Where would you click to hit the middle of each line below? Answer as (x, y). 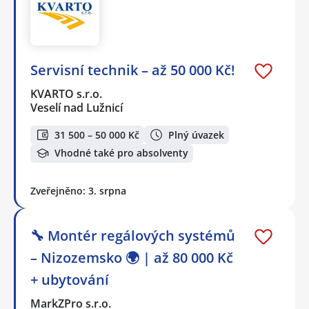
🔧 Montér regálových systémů (133, 235)
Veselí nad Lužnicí (77, 108)
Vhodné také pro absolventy (121, 153)
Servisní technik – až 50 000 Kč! (133, 70)
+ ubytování (70, 279)
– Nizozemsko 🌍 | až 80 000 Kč (132, 257)
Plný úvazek (196, 134)
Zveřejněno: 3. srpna (78, 190)
